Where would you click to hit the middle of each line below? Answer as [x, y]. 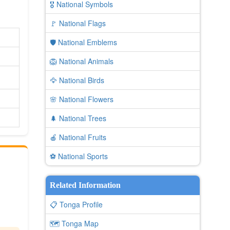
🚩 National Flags [78, 23]
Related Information [85, 185]
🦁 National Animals [81, 61]
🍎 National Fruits [78, 137]
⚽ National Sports [79, 156]
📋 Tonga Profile [76, 204]
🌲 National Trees [78, 118]
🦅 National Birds [77, 80]
